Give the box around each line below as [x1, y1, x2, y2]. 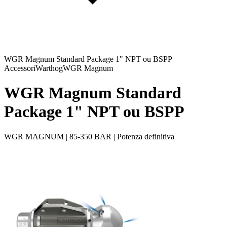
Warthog [35, 64, 63, 72]
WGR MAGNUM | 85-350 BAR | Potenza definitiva [4, 132, 174, 141]
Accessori [4, 64, 35, 72]
